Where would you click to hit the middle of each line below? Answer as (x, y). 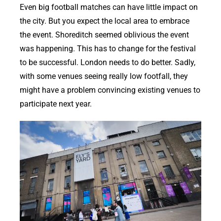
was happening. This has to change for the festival (108, 49)
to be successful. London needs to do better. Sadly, (108, 63)
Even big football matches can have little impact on (109, 7)
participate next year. (56, 104)
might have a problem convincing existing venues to (110, 90)
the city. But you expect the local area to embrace (105, 21)
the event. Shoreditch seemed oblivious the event (104, 35)
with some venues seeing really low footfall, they (104, 76)
